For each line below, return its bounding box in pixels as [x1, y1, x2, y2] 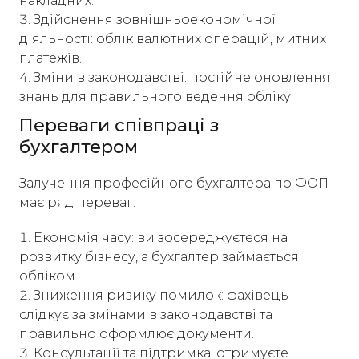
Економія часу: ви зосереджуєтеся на [34, 230, 288, 245]
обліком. [19, 268, 78, 284]
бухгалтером [19, 136, 138, 158]
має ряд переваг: [19, 195, 135, 210]
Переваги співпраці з [19, 115, 219, 136]
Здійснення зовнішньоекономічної [34, 12, 276, 27]
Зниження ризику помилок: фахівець [34, 288, 288, 303]
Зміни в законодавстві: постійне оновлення [34, 70, 330, 85]
